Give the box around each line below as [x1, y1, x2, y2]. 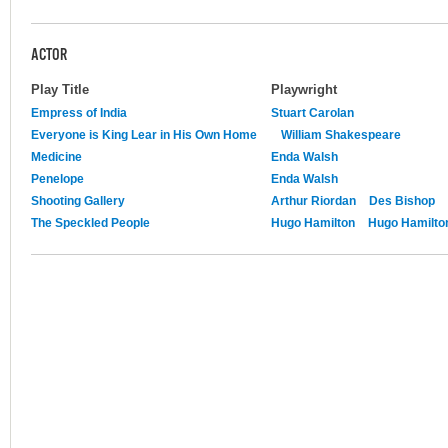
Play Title [31, 81, 89, 97]
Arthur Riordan [271, 193, 356, 208]
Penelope [31, 171, 84, 186]
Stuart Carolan [271, 105, 354, 120]
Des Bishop [369, 193, 435, 208]
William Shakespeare [281, 127, 401, 142]
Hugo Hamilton [271, 215, 355, 230]
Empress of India [31, 105, 127, 120]
